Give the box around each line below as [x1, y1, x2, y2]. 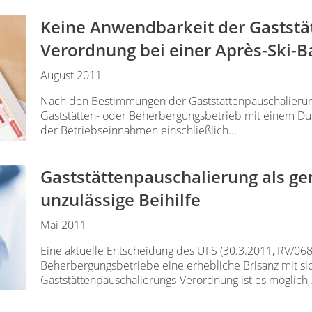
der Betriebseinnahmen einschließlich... [40, 122, 237, 138]
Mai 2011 [40, 217, 87, 233]
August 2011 [40, 67, 102, 83]
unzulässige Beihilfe [40, 187, 201, 211]
